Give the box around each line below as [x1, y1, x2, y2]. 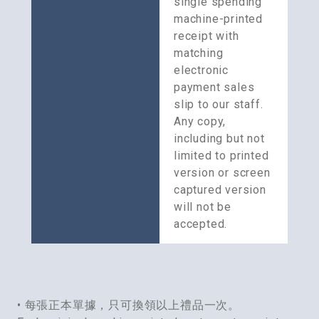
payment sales [174, 80, 255, 95]
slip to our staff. [174, 98, 263, 112]
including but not [174, 132, 265, 146]
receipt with [174, 29, 239, 43]
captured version [174, 183, 266, 197]
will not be [174, 200, 231, 214]
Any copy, [174, 115, 226, 129]
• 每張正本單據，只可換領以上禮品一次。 [17, 298, 240, 313]
